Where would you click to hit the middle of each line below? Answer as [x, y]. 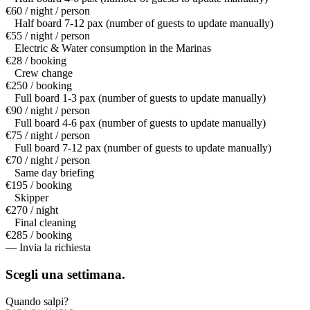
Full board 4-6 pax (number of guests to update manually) [140, 123]
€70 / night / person [48, 161]
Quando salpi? [37, 301]
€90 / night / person [48, 111]
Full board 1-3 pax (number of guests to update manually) [140, 98]
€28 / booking [36, 61]
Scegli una [35, 275]
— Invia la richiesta [48, 248]
